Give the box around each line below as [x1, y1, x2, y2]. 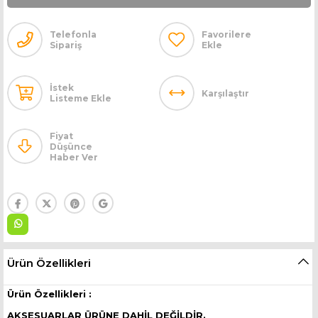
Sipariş [50, 40, 82, 50]
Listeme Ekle [50, 93, 111, 104]
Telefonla [50, 29, 97, 40]
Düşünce [50, 141, 92, 152]
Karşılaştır [202, 87, 249, 99]
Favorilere [202, 29, 251, 40]
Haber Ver [50, 151, 98, 163]
